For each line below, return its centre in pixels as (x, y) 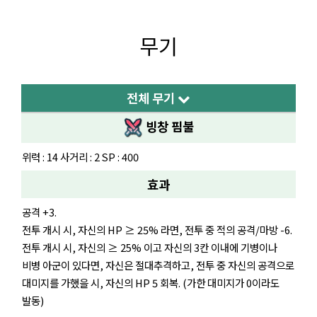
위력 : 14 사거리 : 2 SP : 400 (80, 157)
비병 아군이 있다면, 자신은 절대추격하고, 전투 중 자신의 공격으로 (158, 265)
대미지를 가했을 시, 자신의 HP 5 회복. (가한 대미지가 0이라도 (151, 283)
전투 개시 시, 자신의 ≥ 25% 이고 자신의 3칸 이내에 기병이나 (150, 248)
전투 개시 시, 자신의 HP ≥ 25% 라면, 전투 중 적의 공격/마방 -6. (157, 230)
